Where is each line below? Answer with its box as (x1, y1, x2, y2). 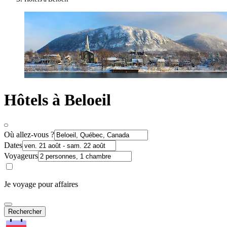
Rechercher (8, 207, 42, 215)
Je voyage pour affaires (4, 179, 78, 188)
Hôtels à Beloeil (4, 91, 111, 109)
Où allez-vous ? (4, 130, 54, 139)
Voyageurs (4, 151, 38, 160)
